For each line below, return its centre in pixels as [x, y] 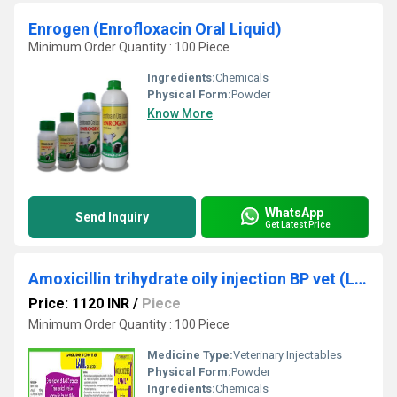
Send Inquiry [112, 217]
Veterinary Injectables [288, 355]
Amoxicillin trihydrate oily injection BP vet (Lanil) [361, 279]
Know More [180, 113]
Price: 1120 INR [79, 304]
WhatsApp [294, 212]
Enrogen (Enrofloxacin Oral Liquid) [155, 29]
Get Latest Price [298, 224]
